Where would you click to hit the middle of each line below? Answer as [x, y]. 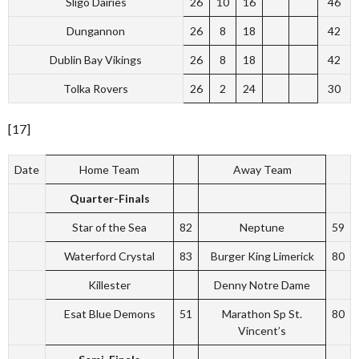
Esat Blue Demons [109, 314]
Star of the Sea [109, 227]
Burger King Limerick [262, 256]
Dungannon [96, 31]
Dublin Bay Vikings [96, 60]
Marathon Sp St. [262, 314]
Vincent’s [262, 331]
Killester [109, 285]
